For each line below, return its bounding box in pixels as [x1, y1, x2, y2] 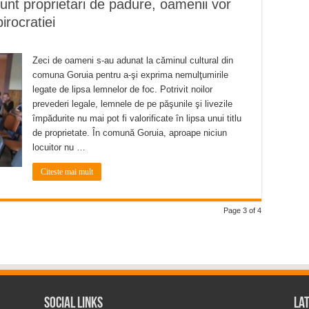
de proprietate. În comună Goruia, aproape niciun [32, 127, 227, 138]
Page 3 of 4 [223, 206, 261, 215]
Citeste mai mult [41, 166, 93, 177]
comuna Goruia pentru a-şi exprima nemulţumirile [32, 69, 228, 80]
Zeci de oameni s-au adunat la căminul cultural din [32, 54, 233, 66]
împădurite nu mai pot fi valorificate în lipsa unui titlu [32, 112, 241, 123]
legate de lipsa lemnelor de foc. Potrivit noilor [32, 83, 212, 94]
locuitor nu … [32, 141, 86, 152]
